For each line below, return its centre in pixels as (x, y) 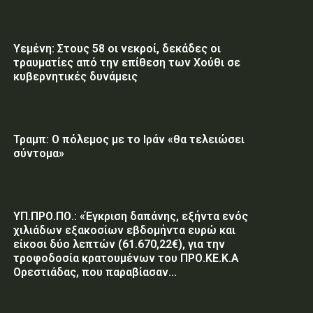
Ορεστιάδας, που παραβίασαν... (95, 272)
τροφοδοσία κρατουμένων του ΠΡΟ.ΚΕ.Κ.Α (126, 258)
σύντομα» (38, 153)
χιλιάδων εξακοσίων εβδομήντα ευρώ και (124, 230)
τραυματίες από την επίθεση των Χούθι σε (126, 62)
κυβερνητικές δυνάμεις (75, 76)
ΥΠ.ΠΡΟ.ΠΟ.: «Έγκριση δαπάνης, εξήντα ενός (130, 216)
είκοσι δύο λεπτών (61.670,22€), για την (119, 244)
